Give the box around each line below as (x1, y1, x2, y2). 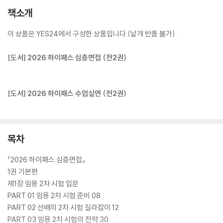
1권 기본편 (7, 166, 38, 176)
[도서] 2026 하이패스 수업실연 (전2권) (7, 88, 126, 98)
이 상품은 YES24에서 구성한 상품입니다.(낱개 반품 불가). (7, 28, 177, 38)
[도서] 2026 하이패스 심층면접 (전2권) (7, 52, 126, 62)
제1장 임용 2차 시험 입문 (7, 178, 79, 188)
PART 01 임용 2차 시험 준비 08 (7, 190, 101, 200)
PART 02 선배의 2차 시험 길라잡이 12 (7, 202, 119, 212)
